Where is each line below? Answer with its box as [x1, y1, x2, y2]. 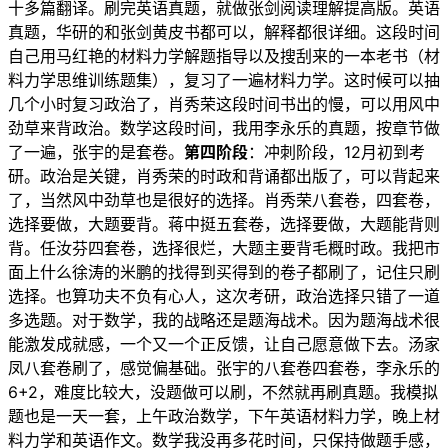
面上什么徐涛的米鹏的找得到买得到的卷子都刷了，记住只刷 [8, 262, 440, 283]
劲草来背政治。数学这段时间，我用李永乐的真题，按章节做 [8, 118, 440, 139]
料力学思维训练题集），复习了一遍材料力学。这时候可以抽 [8, 70, 440, 91]
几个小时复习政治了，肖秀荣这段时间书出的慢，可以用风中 [8, 94, 440, 115]
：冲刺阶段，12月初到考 [248, 142, 425, 163]
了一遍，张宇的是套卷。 [8, 142, 184, 163]
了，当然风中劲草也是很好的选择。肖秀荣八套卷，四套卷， [8, 190, 440, 211]
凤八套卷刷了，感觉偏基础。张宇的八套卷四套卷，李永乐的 [8, 358, 440, 379]
